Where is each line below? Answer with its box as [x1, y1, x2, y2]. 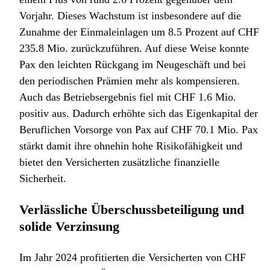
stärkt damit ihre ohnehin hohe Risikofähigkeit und [19, 140, 242, 152]
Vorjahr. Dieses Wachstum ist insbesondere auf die [19, 10, 241, 22]
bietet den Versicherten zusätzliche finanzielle [19, 156, 219, 169]
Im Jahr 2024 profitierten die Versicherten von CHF [19, 251, 246, 264]
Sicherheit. [19, 172, 66, 185]
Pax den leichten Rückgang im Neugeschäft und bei [19, 58, 246, 71]
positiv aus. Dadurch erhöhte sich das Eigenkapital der [19, 107, 258, 120]
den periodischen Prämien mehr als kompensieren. [19, 75, 240, 87]
